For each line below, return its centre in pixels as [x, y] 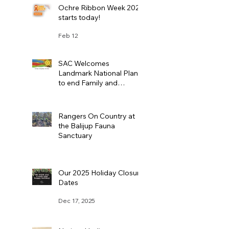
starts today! [79, 18]
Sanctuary [75, 136]
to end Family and [88, 83]
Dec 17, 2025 [77, 200]
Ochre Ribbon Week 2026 [101, 8]
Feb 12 [68, 35]
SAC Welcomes [84, 64]
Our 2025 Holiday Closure [101, 173]
